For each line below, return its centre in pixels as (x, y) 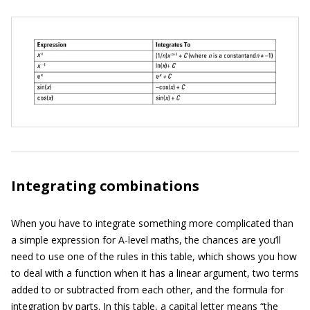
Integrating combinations (105, 186)
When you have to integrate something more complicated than (152, 224)
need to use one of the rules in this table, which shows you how (154, 257)
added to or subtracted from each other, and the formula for (147, 290)
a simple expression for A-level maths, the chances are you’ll (146, 240)
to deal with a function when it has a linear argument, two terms (155, 273)
